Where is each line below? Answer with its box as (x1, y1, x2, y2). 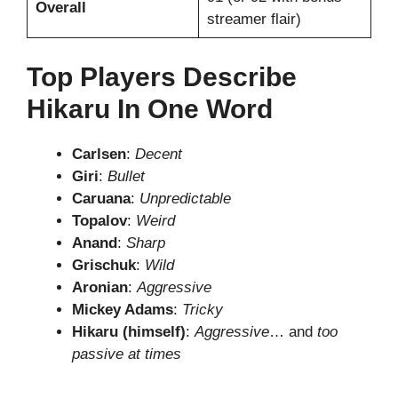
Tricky (182, 300, 223, 318)
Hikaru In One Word (27, 93, 273, 123)
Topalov (72, 211, 127, 229)
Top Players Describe (27, 61, 297, 92)
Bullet (107, 167, 145, 185)
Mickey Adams (72, 300, 173, 318)
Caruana (72, 189, 131, 207)
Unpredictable (139, 189, 231, 207)
